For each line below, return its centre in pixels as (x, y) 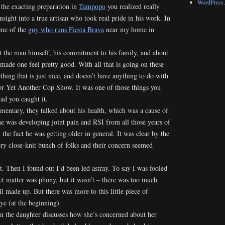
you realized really (133, 6)
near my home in (129, 29)
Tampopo (92, 6)
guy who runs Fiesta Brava (66, 29)
